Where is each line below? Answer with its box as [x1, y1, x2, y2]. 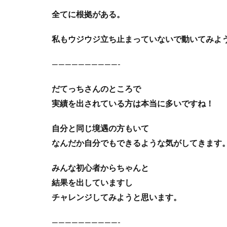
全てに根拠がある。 [52, 11, 125, 19]
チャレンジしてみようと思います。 [52, 194, 181, 202]
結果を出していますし [52, 179, 133, 187]
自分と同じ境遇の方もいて [52, 125, 149, 133]
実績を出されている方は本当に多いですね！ [52, 100, 214, 108]
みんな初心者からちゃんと [52, 164, 149, 172]
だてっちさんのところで [52, 85, 141, 93]
